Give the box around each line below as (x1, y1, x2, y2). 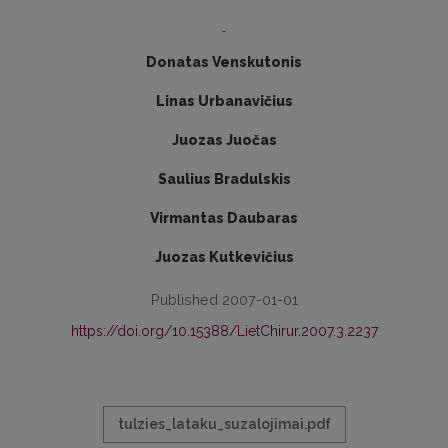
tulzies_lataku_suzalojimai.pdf (117, 416, 331, 432)
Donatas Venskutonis (146, 54, 302, 70)
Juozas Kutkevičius (154, 249, 294, 265)
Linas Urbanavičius (155, 93, 293, 109)
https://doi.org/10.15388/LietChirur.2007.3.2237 (70, 323, 378, 339)
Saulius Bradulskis (157, 171, 291, 187)
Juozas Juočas (171, 132, 277, 148)
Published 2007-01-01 (150, 291, 298, 308)
